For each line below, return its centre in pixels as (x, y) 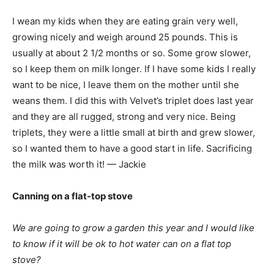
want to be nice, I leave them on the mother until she (126, 85)
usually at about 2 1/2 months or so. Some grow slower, (131, 53)
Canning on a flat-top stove (72, 196)
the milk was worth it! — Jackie (79, 164)
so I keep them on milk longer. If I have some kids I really (134, 69)
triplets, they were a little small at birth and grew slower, (134, 132)
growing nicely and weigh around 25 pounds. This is (125, 37)
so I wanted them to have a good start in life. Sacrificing (132, 148)
